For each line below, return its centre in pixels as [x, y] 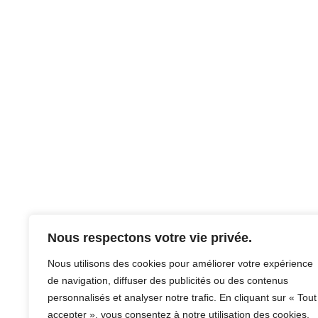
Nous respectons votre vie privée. [150, 238]
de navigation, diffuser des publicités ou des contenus [168, 280]
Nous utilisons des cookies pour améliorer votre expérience [180, 263]
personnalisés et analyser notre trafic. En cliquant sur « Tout [182, 297]
